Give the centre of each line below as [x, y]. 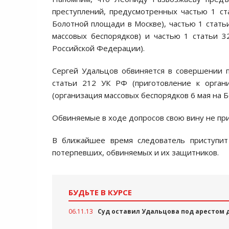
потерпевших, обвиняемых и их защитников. [135, 152]
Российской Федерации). [98, 48]
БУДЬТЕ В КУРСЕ [100, 192]
